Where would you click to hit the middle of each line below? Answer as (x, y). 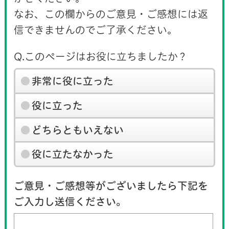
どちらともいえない (77, 130)
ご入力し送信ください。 (70, 202)
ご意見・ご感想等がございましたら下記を (111, 186)
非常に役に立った (72, 81)
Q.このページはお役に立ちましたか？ (101, 57)
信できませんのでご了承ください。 (96, 30)
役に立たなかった (72, 154)
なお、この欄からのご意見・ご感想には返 (111, 14)
